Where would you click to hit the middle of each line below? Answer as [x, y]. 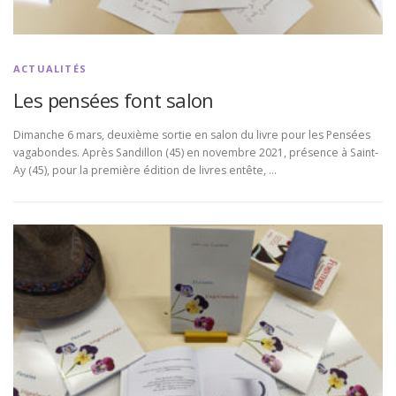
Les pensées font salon [114, 99]
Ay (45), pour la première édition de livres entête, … [145, 170]
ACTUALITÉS [50, 68]
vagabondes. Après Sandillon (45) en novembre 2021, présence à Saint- [196, 152]
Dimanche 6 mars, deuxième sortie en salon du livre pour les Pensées [192, 134]
